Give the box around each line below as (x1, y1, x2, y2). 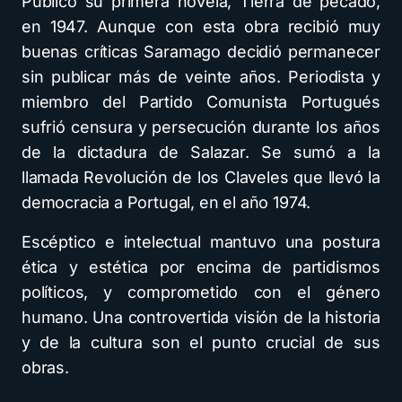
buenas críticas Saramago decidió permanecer (22, 42, 380, 61)
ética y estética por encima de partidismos (22, 258, 380, 276)
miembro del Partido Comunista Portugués (22, 92, 380, 111)
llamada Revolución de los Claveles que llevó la (22, 168, 380, 187)
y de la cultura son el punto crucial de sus (22, 333, 380, 352)
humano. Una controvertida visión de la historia (22, 308, 380, 327)
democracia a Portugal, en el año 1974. (22, 193, 311, 212)
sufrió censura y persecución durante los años (22, 118, 380, 136)
